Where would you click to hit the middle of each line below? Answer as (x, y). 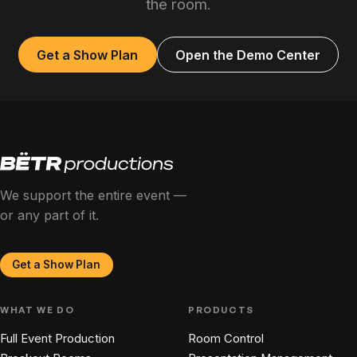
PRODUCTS (221, 309)
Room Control (226, 339)
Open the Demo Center (247, 55)
